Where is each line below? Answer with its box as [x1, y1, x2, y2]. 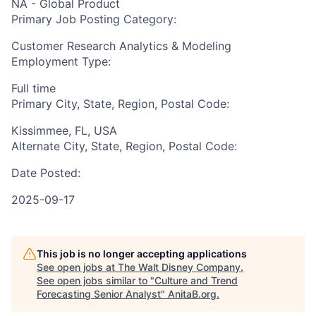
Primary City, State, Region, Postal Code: [11, 97, 229, 111]
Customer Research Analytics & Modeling [11, 39, 231, 53]
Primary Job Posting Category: [11, 12, 176, 26]
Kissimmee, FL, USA [11, 123, 117, 138]
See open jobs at [37, 261, 118, 273]
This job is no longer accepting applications [37, 248, 247, 260]
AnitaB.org [168, 288, 217, 300]
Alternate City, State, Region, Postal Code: [11, 139, 237, 153]
